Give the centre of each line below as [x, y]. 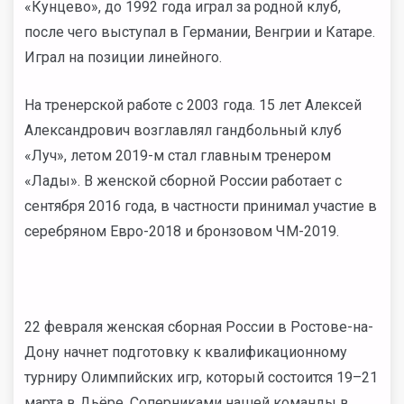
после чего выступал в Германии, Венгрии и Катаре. [200, 32]
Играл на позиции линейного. [123, 57]
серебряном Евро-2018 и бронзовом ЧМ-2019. [182, 231]
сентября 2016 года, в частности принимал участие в [201, 206]
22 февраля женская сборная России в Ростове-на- [199, 327]
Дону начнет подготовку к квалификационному [186, 352]
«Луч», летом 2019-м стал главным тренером [178, 156]
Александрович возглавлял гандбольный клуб [183, 130]
